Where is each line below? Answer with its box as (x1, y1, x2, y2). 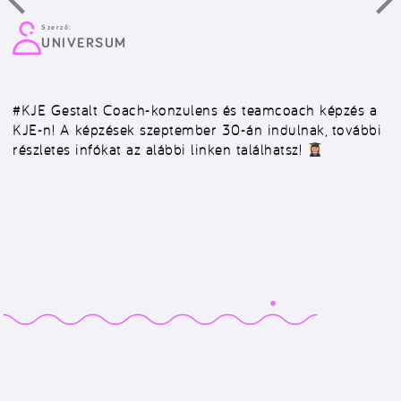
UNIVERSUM (41, 36, 127, 50)
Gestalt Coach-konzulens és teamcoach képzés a (50, 101, 377, 119)
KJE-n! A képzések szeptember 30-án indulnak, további (13, 121, 381, 139)
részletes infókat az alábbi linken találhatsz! (13, 141, 307, 158)
